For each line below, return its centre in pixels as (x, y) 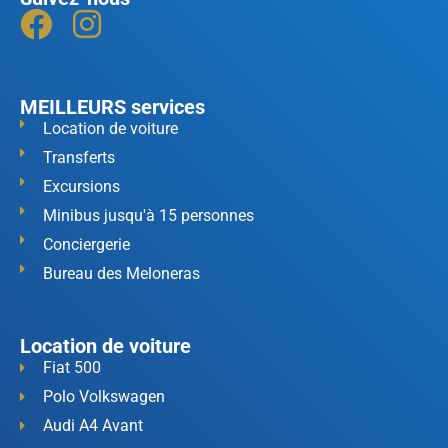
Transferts (78, 157)
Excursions (81, 186)
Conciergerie (86, 244)
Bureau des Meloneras (121, 273)
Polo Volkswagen (103, 396)
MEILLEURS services (112, 106)
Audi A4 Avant (92, 425)
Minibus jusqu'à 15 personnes (148, 215)
